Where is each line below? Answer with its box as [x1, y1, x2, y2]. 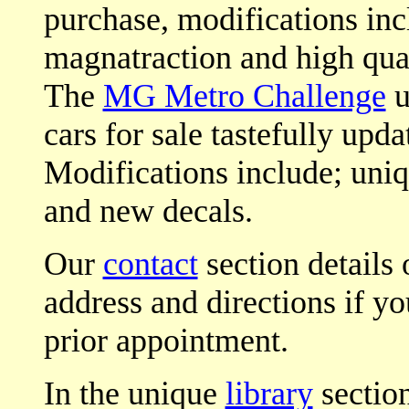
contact [102, 246, 198, 282]
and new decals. [43, 193, 253, 229]
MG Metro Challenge [102, 78, 386, 114]
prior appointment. [43, 322, 288, 359]
